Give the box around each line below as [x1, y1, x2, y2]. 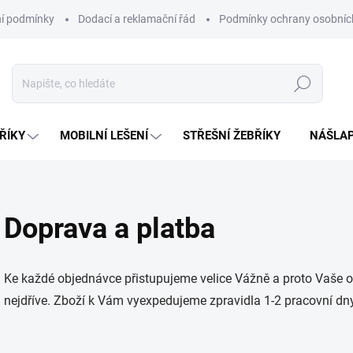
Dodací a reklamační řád [78, 13, 195, 25]
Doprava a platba [4, 212, 215, 245]
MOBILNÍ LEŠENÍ [60, 128, 148, 143]
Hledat [286, 77, 319, 91]
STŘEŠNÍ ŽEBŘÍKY [183, 128, 281, 143]
